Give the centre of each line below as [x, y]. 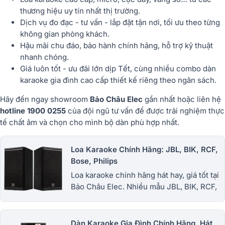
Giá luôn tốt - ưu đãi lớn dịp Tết [75, 68]
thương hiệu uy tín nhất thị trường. [80, 11]
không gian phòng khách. [65, 34]
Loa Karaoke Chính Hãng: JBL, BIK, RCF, [144, 149]
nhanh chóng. [44, 57]
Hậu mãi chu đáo [50, 45]
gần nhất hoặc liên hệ [182, 99]
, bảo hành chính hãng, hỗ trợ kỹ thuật [146, 45]
